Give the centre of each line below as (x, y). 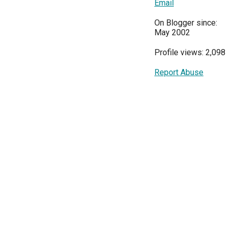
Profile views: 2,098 (190, 52)
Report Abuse (179, 72)
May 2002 (172, 32)
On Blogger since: (186, 23)
